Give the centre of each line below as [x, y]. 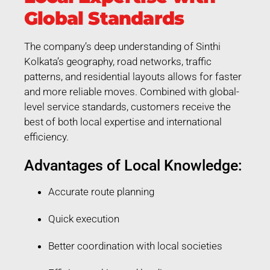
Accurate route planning [101, 191]
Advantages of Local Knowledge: [133, 165]
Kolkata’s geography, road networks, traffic [118, 61]
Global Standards [104, 18]
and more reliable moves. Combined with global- [132, 91]
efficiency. [46, 137]
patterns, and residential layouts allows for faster [133, 76]
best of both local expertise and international [123, 121]
